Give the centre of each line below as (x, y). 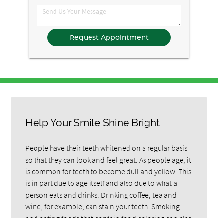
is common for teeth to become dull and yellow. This (109, 171)
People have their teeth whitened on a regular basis (107, 148)
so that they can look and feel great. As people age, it (109, 159)
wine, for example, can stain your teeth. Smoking (103, 206)
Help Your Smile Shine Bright (93, 122)
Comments (61, 15)
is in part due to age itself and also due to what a (101, 183)
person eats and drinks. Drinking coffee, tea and (101, 194)
